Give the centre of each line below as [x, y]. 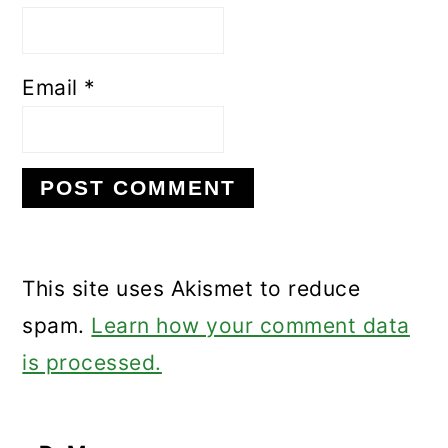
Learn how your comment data [250, 325]
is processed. [92, 362]
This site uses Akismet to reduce [191, 288]
